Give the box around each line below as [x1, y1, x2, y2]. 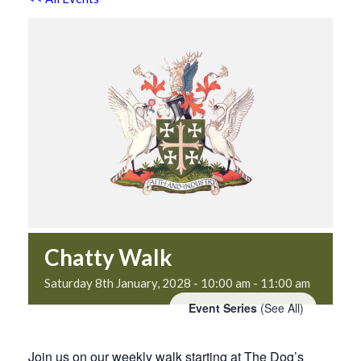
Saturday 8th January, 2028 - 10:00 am [44, 276, 251, 291]
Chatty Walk [44, 243, 172, 272]
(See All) [260, 300, 304, 317]
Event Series [189, 300, 260, 317]
